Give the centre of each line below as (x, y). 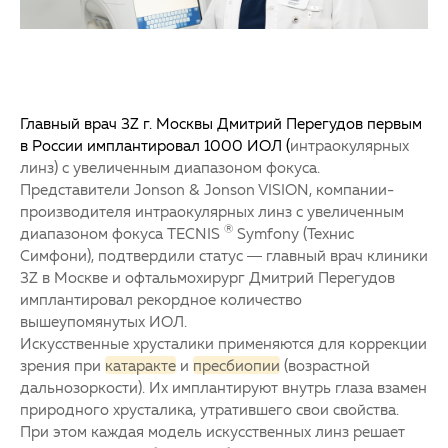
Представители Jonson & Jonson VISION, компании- (207, 188)
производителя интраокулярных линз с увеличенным (212, 210)
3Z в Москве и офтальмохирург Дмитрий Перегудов (207, 276)
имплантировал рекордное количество (161, 298)
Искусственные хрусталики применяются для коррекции (223, 342)
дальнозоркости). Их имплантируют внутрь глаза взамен (223, 386)
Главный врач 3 (75, 122)
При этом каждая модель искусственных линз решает (212, 430)
